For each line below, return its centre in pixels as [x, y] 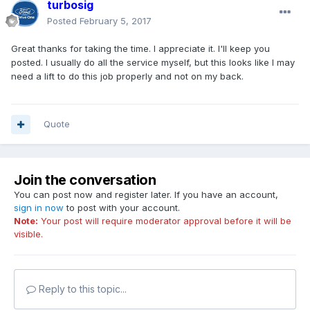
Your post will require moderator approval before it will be [165, 221]
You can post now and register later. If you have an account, [146, 195]
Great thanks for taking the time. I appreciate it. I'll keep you [140, 49]
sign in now [39, 208]
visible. [28, 234]
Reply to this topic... [81, 289]
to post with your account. [122, 208]
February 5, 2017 [116, 21]
